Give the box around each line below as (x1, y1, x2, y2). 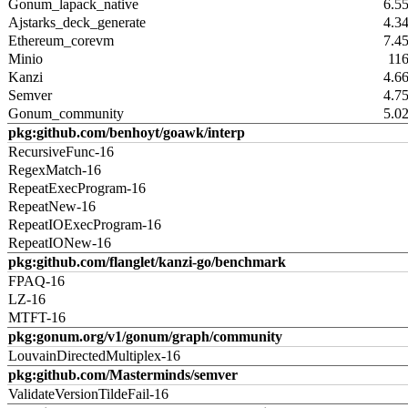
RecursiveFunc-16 (8, 144, 114, 159)
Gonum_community (8, 106, 124, 121)
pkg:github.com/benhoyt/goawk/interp (8, 125, 245, 140)
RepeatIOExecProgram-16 (8, 217, 161, 232)
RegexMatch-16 (8, 162, 101, 178)
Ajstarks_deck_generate (8, 15, 146, 30)
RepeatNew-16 (8, 199, 96, 214)
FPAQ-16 (8, 273, 65, 289)
